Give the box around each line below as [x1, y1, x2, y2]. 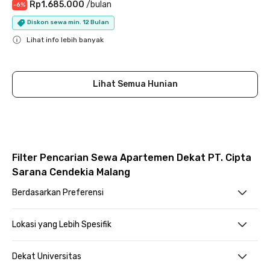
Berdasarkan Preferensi [12, 187, 104, 198]
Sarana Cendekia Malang [12, 166, 130, 178]
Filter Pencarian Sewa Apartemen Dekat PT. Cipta [12, 151, 251, 163]
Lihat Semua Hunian [92, 78, 178, 89]
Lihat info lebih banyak [27, 35, 104, 44]
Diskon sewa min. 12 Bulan [27, 19, 109, 27]
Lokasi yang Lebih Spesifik [12, 219, 111, 230]
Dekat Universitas [12, 251, 81, 262]
